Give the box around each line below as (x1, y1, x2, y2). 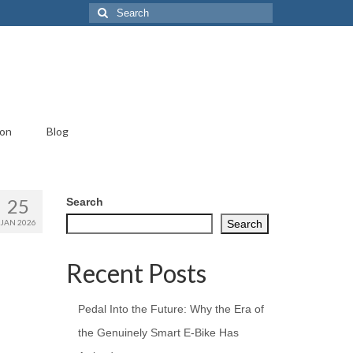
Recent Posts (65, 258, 206, 288)
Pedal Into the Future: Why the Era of (77, 303, 264, 315)
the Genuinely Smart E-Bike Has (77, 326, 239, 339)
